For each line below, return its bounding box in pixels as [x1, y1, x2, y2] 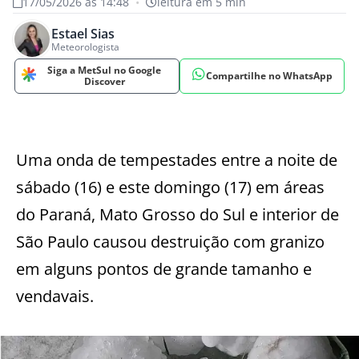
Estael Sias [51, 24, 115, 42]
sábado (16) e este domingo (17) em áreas [16, 176, 325, 198]
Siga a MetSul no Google [47, 63, 161, 77]
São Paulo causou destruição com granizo [16, 231, 325, 252]
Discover [83, 75, 125, 88]
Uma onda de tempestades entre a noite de [16, 149, 337, 171]
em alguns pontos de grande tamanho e [16, 258, 312, 280]
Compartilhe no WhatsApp [206, 69, 333, 83]
